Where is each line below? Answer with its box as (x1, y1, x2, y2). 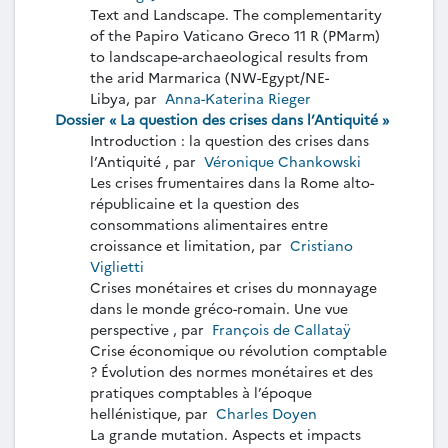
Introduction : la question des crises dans (90, 129, 369, 150)
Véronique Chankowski (200, 150, 365, 171)
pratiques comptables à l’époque (90, 381, 312, 402)
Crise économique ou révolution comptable (90, 339, 387, 360)
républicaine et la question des (90, 192, 299, 213)
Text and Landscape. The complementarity (90, 3, 382, 24)
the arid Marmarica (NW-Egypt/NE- (90, 66, 329, 87)
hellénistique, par (90, 402, 212, 423)
